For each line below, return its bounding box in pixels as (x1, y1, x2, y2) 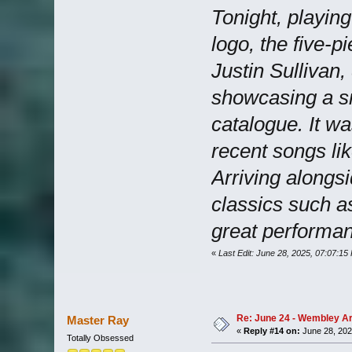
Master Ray (67, 313, 130, 327)
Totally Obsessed (66, 332, 134, 343)
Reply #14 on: (243, 325, 300, 335)
